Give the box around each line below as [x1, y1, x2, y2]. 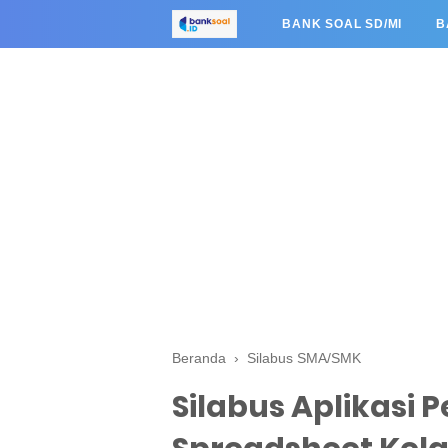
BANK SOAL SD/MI [282, 17, 403, 31]
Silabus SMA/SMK [247, 350, 361, 366]
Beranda [172, 350, 226, 366]
